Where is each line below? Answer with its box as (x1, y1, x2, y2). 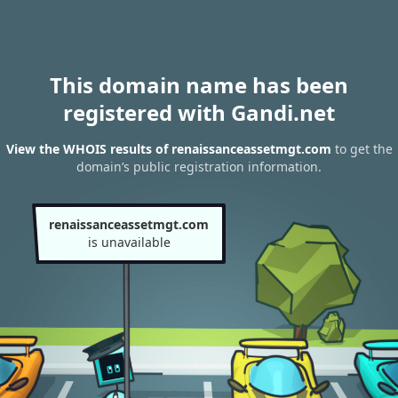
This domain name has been (50, 70, 348, 99)
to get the (330, 140, 393, 158)
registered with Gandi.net (63, 98, 335, 127)
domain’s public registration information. (76, 158, 322, 176)
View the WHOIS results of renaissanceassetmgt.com (5, 140, 331, 158)
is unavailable (87, 234, 171, 251)
